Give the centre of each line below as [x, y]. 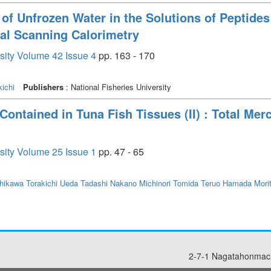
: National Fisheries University [117, 87]
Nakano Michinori [140, 183]
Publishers [43, 87]
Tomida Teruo [197, 183]
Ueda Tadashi [84, 183]
